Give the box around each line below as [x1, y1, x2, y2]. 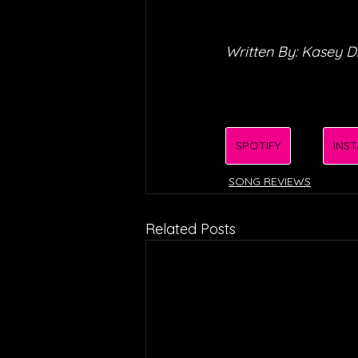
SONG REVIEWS [229, 174, 311, 189]
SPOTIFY [236, 138, 280, 153]
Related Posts [145, 220, 236, 238]
